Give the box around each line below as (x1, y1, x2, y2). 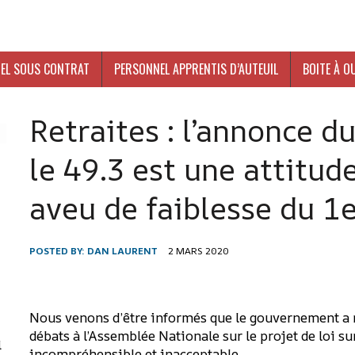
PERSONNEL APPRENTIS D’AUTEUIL (114, 59, 278, 78)
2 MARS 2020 (168, 244, 230, 258)
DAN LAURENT (87, 244, 158, 258)
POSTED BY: (29, 244, 88, 258)
